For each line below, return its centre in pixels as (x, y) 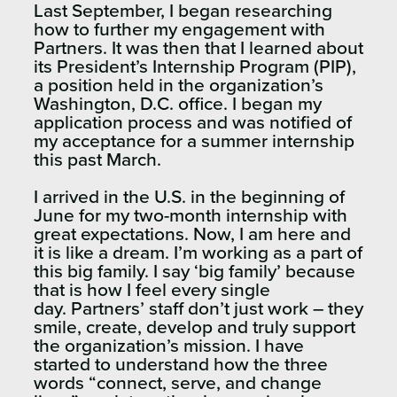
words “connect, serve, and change (178, 384)
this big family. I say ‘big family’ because (195, 272)
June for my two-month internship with (191, 216)
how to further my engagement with (179, 30)
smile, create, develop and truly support (195, 328)
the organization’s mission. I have (169, 346)
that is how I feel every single (152, 291)
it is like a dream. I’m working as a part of (198, 253)
